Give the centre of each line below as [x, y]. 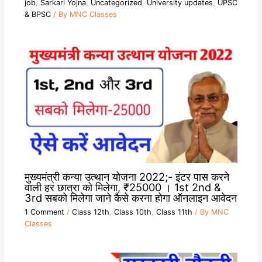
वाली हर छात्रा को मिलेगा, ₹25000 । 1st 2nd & [123, 187]
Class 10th [132, 212]
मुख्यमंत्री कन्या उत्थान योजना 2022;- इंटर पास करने [127, 176]
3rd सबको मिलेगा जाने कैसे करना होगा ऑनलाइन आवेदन [130, 197]
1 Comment [44, 212]
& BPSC [37, 15]
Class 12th [90, 212]
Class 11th [174, 212]
